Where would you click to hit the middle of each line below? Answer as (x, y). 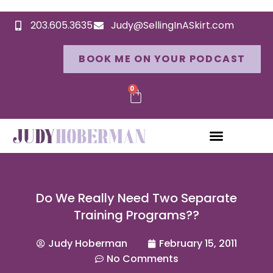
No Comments (142, 259)
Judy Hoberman (87, 243)
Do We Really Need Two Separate (136, 198)
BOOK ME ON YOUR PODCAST (162, 59)
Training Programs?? (136, 215)
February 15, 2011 (198, 243)
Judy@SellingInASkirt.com (172, 25)
